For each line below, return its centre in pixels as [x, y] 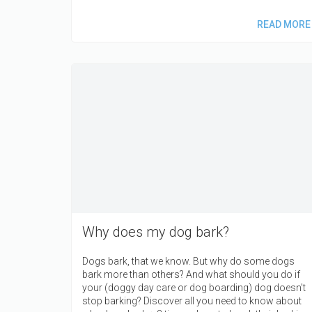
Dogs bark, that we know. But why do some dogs [188, 262]
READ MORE [283, 24]
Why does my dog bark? [156, 232]
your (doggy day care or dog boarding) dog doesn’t [194, 288]
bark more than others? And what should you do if [191, 275]
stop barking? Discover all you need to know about [192, 301]
